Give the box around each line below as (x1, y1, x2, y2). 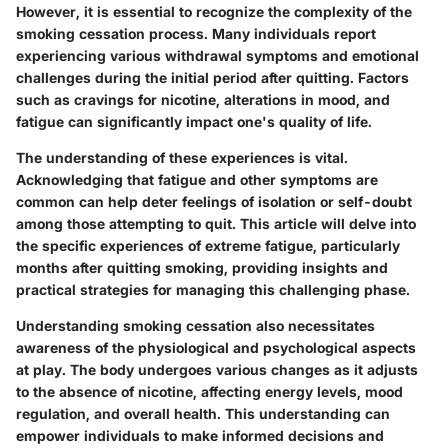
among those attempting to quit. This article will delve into (16, 214, 416, 232)
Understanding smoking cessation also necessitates (16, 316, 375, 334)
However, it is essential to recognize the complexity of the (16, 2, 412, 20)
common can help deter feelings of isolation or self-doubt (16, 192, 412, 210)
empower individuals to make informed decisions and (16, 426, 384, 444)
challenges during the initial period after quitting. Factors (16, 68, 409, 86)
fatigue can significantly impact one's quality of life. (16, 112, 372, 130)
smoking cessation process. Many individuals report (16, 24, 376, 42)
